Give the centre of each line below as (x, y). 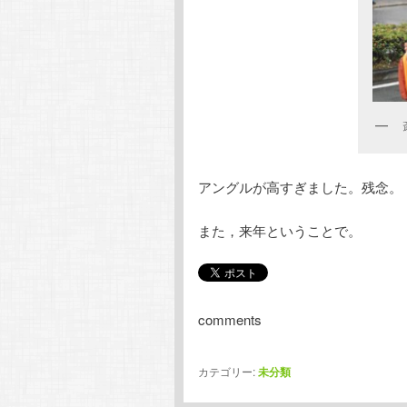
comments (230, 320)
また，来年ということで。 (280, 231)
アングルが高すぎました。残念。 (300, 186)
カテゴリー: (227, 372)
